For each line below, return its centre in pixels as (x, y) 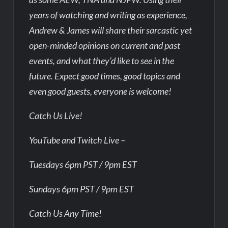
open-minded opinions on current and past (105, 45)
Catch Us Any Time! (66, 213)
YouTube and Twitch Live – (77, 140)
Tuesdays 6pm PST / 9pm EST (83, 164)
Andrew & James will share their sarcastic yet (111, 30)
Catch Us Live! (56, 115)
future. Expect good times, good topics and (105, 76)
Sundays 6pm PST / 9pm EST (82, 189)
